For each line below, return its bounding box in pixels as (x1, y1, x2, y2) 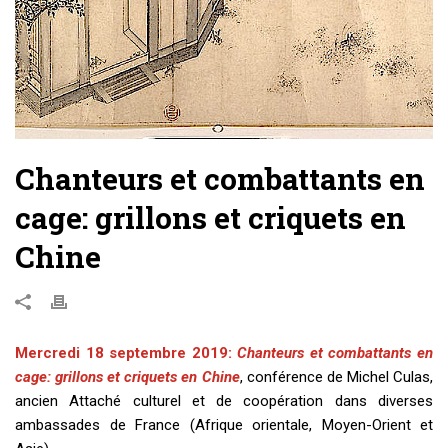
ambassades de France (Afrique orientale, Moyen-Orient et (15, 416, 433, 435)
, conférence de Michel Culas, (239, 368, 434, 387)
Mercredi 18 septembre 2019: (15, 344, 232, 363)
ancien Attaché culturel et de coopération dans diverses (15, 392, 433, 411)
